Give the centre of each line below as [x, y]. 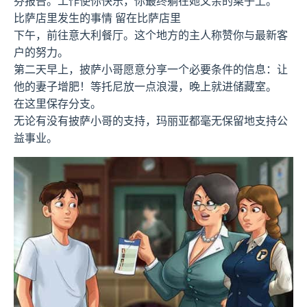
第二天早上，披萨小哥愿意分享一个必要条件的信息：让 [151, 70]
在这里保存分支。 [58, 104]
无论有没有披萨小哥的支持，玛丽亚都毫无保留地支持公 [151, 121]
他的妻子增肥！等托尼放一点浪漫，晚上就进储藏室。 [145, 87]
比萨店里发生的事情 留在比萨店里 [97, 18]
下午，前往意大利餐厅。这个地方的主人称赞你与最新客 [151, 35]
